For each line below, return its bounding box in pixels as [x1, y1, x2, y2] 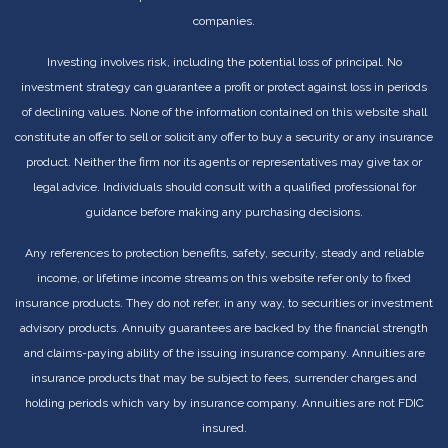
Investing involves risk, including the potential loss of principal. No [46, 54, 402, 69]
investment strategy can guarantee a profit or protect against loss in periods [21, 79, 427, 94]
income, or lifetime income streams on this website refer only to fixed [37, 270, 411, 285]
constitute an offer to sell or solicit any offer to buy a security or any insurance [15, 129, 433, 144]
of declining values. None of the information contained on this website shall [21, 104, 427, 119]
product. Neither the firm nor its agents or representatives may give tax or [26, 154, 422, 169]
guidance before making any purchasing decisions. [85, 204, 363, 219]
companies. [193, 13, 255, 28]
